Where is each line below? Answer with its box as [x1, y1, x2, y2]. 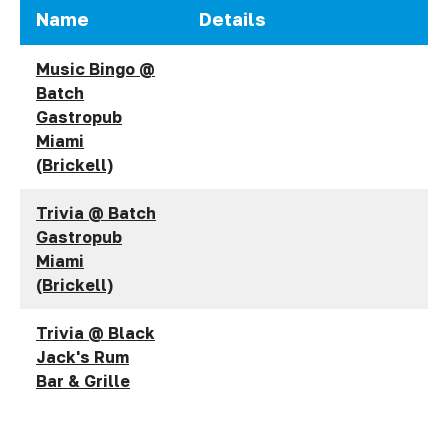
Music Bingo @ [36, 59, 155, 79]
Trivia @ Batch [36, 203, 156, 223]
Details [199, 8, 266, 30]
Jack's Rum [36, 347, 129, 367]
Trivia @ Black [36, 323, 155, 343]
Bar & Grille [36, 371, 130, 391]
